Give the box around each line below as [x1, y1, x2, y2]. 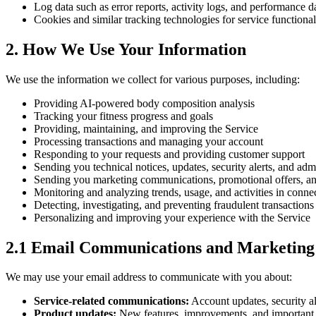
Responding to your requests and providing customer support [34, 147, 305, 160]
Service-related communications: [34, 295, 189, 308]
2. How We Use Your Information [6, 39, 246, 59]
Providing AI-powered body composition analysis [34, 97, 255, 109]
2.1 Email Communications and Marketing [6, 238, 315, 257]
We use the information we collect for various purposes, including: [6, 73, 300, 85]
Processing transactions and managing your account [34, 135, 263, 147]
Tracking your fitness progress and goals [34, 109, 213, 122]
